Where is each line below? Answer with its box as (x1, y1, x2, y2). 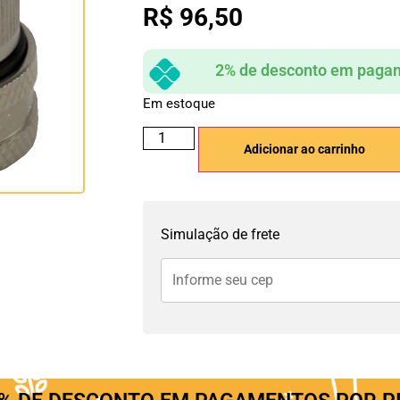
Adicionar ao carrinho (243, 141, 365, 156)
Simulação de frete (160, 225, 279, 243)
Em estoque (142, 96, 215, 112)
